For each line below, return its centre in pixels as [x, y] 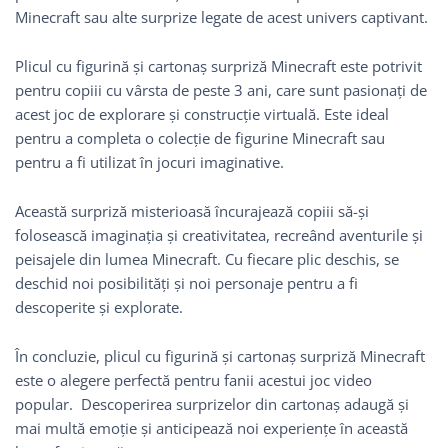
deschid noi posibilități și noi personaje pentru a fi [186, 282]
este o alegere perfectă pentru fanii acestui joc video [193, 379]
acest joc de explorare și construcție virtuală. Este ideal [202, 113]
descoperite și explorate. [99, 306]
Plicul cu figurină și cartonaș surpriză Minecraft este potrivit [218, 65]
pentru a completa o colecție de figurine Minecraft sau [200, 137]
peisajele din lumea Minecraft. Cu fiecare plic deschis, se [207, 258]
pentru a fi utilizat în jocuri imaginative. [149, 161]
